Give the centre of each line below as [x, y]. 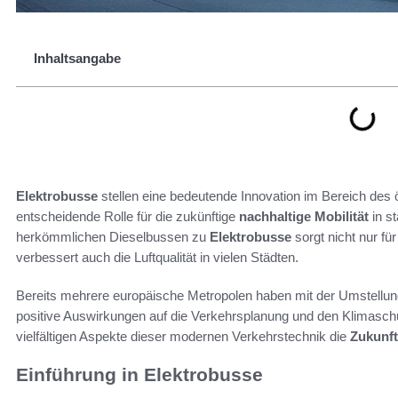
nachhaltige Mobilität [304, 216]
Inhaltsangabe [77, 58]
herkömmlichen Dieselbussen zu [113, 237]
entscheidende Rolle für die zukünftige [127, 216]
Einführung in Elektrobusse [139, 374]
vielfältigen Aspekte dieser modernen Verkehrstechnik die [183, 336]
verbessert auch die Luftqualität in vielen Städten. [157, 257]
